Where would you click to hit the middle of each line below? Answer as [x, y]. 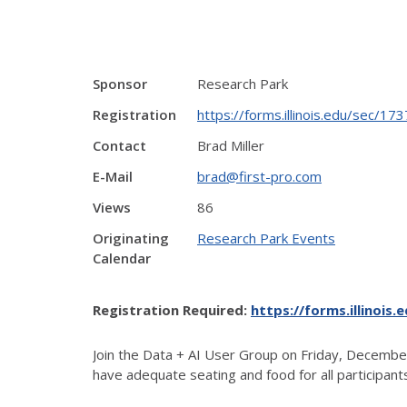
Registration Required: [172, 309]
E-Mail [113, 176]
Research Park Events [266, 238]
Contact [119, 145]
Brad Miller [231, 145]
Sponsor [120, 84]
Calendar [122, 258]
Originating [131, 238]
